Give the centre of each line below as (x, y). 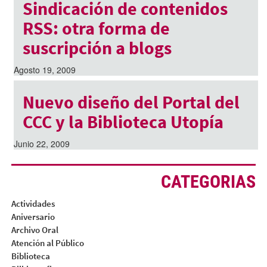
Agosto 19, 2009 (44, 69)
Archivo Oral (35, 230)
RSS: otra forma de (96, 28)
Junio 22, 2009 (41, 143)
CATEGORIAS (209, 182)
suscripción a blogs (97, 47)
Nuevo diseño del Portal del (131, 102)
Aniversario (33, 217)
